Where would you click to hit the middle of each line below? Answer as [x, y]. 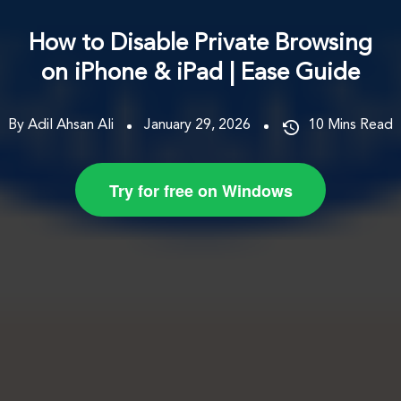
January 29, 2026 [197, 125]
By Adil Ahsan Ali [61, 125]
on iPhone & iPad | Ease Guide [200, 73]
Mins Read [360, 125]
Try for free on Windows [200, 190]
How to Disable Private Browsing [200, 43]
